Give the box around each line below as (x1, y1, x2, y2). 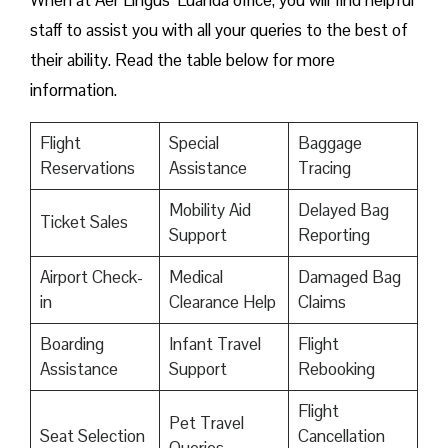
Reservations (39, 157, 135, 180)
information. (30, 79, 121, 102)
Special (168, 132, 219, 155)
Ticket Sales (39, 211, 128, 234)
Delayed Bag (297, 199, 389, 222)
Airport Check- (39, 266, 143, 289)
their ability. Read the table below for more (30, 49, 335, 72)
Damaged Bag (297, 266, 401, 289)
